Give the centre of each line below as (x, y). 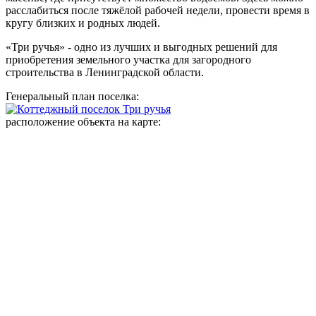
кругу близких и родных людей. (83, 23)
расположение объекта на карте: (85, 122)
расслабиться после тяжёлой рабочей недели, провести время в (158, 11)
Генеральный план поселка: (74, 97)
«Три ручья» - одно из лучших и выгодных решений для (141, 47)
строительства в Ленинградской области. (105, 73)
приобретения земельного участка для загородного (128, 60)
